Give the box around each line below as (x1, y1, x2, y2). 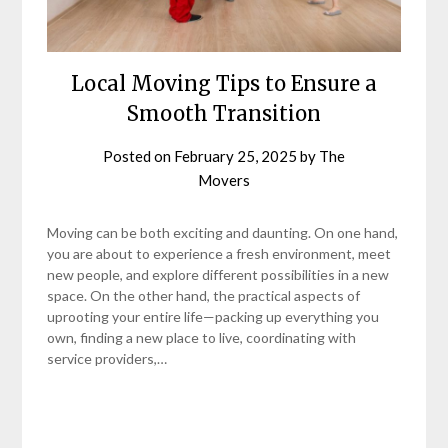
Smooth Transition (127, 100, 321, 126)
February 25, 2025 (174, 146, 297, 165)
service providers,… (47, 349, 168, 367)
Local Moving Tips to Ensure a (71, 70, 377, 96)
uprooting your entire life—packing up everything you (47, 307, 380, 325)
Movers (198, 170, 250, 189)
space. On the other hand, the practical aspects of (47, 286, 361, 304)
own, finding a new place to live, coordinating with (47, 328, 357, 346)
